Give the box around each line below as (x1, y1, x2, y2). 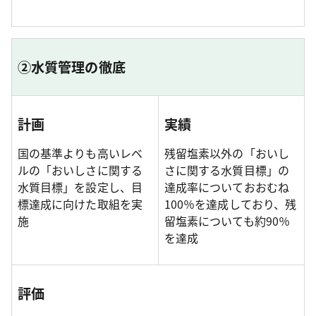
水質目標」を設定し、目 (18, 178, 142, 196)
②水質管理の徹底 (18, 57, 126, 78)
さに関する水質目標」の (164, 162, 289, 179)
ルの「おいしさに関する (18, 162, 142, 179)
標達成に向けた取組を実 (18, 195, 142, 213)
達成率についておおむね (164, 178, 289, 196)
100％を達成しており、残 (164, 195, 297, 213)
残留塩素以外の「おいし (164, 145, 289, 162)
